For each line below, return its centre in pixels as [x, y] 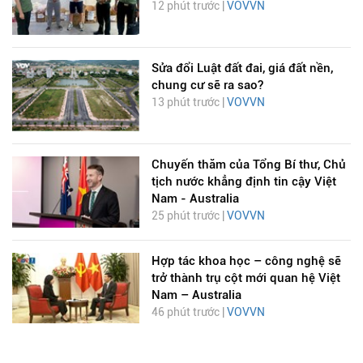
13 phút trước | [189, 102]
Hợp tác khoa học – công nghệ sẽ [246, 261]
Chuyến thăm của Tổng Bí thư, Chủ [248, 164]
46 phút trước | [189, 312]
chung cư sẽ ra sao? [207, 85]
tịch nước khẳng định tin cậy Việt [243, 181]
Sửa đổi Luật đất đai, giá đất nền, [242, 68]
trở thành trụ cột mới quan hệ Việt [246, 278]
